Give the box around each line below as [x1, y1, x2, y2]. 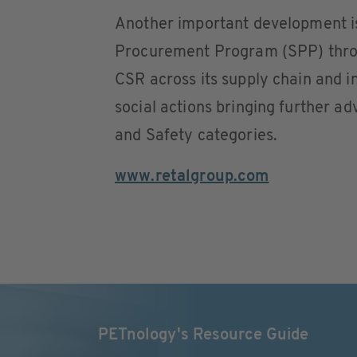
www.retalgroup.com [115, 169, 269, 185]
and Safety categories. [115, 128, 278, 144]
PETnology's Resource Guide [98, 328, 309, 343]
